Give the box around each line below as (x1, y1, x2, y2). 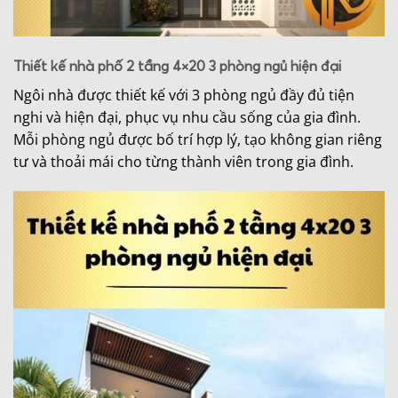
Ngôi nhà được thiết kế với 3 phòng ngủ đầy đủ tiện (13, 84, 354, 105)
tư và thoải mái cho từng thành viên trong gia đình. (13, 151, 354, 171)
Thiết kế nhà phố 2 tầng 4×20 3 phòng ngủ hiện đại (13, 56, 341, 75)
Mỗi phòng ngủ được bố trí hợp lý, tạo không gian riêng (13, 129, 382, 149)
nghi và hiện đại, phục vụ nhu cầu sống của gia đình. (13, 107, 361, 127)
